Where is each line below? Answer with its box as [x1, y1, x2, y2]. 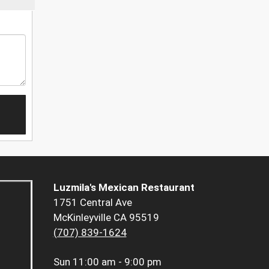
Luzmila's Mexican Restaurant [53, 181, 195, 194]
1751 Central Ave [53, 196, 132, 209]
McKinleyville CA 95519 [53, 211, 159, 224]
